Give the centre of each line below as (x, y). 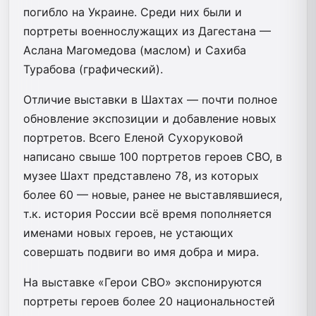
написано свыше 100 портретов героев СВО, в (153, 156)
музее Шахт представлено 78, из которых (141, 175)
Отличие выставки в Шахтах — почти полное (150, 99)
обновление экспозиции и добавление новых (150, 118)
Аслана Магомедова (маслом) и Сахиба (135, 50)
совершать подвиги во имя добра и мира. (141, 251)
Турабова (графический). (93, 69)
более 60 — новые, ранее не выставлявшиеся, (153, 194)
